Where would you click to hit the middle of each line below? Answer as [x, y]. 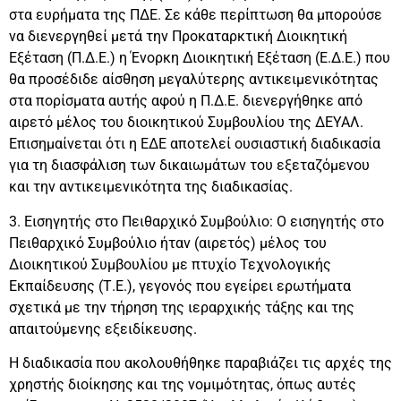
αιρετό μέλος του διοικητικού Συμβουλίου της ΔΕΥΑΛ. [186, 123]
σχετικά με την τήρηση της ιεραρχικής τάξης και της [182, 307]
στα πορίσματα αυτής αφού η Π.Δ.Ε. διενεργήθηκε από [186, 101]
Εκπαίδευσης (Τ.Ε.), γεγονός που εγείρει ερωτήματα [180, 286]
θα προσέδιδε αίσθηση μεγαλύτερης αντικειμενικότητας [194, 80]
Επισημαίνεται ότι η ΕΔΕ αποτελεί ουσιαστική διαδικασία [195, 144]
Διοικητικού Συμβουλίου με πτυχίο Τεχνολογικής [170, 264]
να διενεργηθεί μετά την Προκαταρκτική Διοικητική [178, 37]
